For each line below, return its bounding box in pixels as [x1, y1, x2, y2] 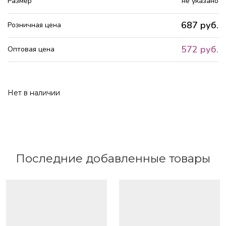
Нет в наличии [8, 88, 60, 97]
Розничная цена [8, 20, 61, 30]
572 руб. [181, 43, 218, 55]
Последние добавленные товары [16, 151, 210, 166]
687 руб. [181, 19, 218, 31]
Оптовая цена [8, 44, 54, 54]
